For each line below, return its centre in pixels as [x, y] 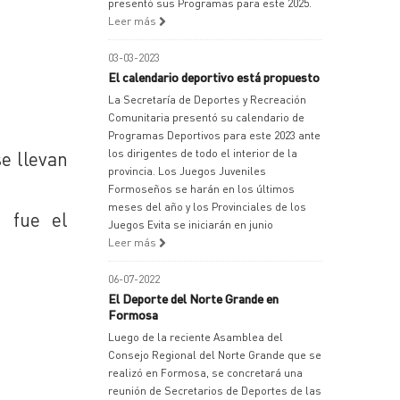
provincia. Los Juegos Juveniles [187, 171]
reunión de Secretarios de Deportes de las [215, 391]
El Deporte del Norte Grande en [193, 298]
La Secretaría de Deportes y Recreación [207, 100]
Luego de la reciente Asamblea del [196, 337]
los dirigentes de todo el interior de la [203, 153]
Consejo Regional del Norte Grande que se [215, 355]
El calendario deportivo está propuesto [214, 77]
